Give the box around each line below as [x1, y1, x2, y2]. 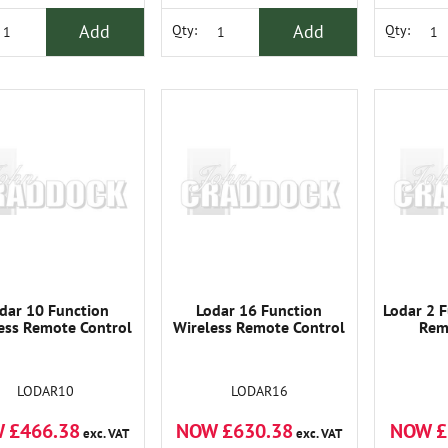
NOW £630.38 [176, 417, 294, 444]
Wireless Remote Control [173, 316, 346, 337]
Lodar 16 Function [196, 299, 323, 320]
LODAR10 [17, 381, 75, 400]
